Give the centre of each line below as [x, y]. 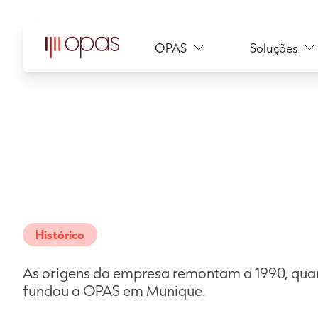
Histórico [60, 235]
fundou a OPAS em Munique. [114, 290]
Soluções [274, 48]
